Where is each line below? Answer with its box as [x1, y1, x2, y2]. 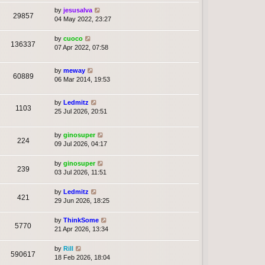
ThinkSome [63, 216, 99, 224]
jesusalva [63, 7, 92, 14]
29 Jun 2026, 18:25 [54, 196, 109, 204]
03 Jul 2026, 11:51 [54, 168, 106, 176]
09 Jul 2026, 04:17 [54, 140, 107, 147]
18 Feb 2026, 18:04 [54, 253, 110, 261]
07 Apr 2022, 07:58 [54, 44, 108, 51]
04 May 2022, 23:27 [54, 15, 111, 23]
